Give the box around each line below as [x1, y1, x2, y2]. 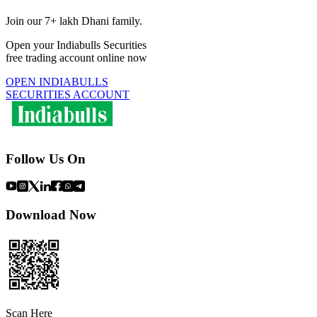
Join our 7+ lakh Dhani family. [6, 15, 142, 28]
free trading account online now [6, 52, 147, 64]
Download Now [6, 207, 96, 223]
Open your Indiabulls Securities [6, 39, 146, 52]
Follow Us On [6, 151, 86, 166]
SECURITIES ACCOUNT [6, 88, 129, 101]
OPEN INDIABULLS [6, 76, 108, 88]
